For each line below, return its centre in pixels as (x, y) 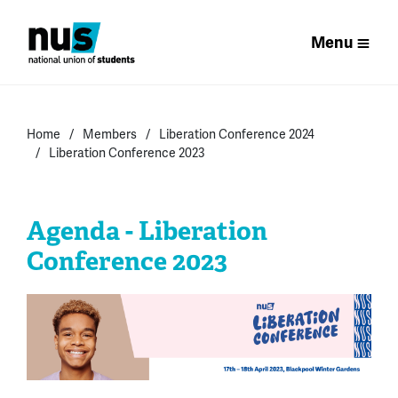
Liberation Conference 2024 (237, 134)
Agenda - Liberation (147, 231)
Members (110, 134)
